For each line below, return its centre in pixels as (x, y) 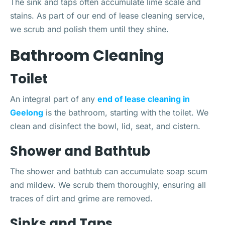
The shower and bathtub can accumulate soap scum (109, 171)
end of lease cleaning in (144, 99)
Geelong (27, 113)
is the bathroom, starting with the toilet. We (126, 113)
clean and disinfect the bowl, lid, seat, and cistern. (105, 126)
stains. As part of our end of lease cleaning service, (107, 16)
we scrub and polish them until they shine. (89, 29)
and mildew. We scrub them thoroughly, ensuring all (108, 185)
